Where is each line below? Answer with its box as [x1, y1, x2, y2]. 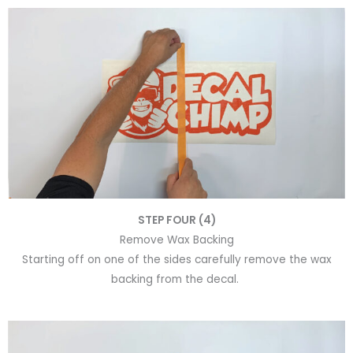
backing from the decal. [111, 272, 242, 288]
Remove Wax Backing [119, 232, 234, 248]
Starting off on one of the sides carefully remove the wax [21, 252, 332, 268]
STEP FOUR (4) [137, 213, 216, 229]
